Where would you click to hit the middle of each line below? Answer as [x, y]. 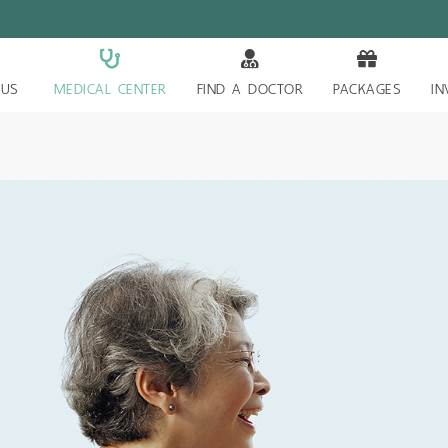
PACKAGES [367, 89]
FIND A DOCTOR [250, 89]
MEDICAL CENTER [110, 89]
